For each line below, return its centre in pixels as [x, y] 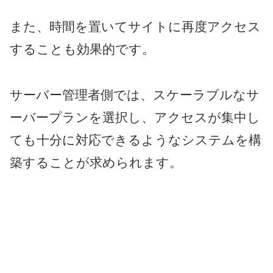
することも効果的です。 [82, 49]
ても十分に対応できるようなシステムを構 [136, 140]
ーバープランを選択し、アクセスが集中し [135, 117]
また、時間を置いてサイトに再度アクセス [135, 27]
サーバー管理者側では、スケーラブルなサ [135, 94]
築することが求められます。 [96, 162]
